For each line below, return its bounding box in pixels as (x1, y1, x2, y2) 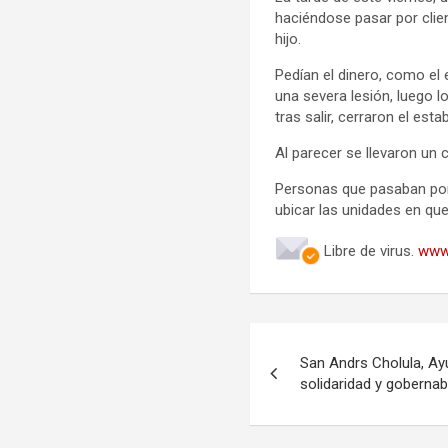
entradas (249, 404, 375, 443)
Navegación (249, 322, 418, 361)
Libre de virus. (324, 241, 419, 260)
